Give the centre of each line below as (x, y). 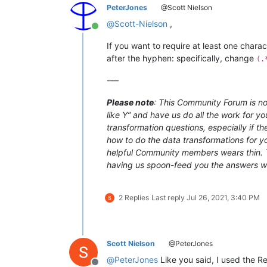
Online (108, 32)
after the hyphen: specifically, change (181, 58)
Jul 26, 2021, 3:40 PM (223, 198)
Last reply (169, 198)
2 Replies (134, 198)
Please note (130, 103)
